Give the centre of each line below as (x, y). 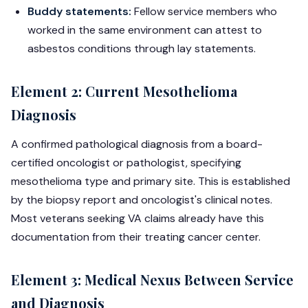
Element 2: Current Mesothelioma (124, 91)
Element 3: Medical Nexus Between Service (152, 279)
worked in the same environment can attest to (145, 30)
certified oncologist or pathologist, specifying (126, 163)
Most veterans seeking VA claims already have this (137, 218)
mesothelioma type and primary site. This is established (151, 181)
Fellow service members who (204, 11)
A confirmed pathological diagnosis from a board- (137, 144)
